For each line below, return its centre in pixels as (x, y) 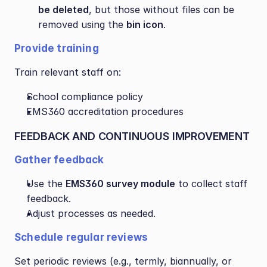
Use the (46, 184)
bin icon (145, 24)
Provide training (57, 48)
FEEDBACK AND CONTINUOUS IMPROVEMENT (132, 136)
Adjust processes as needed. (91, 213)
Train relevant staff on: (68, 72)
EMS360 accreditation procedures (105, 111)
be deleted (63, 10)
